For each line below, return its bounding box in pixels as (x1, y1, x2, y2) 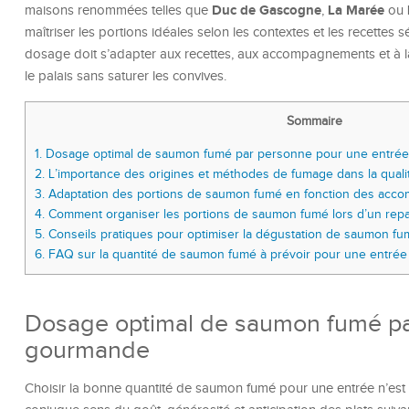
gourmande (25, 336, 150, 366)
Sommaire (287, 113, 342, 130)
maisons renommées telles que (25, 3, 212, 19)
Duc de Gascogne (212, 2, 321, 20)
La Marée (328, 2, 384, 20)
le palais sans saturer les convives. (25, 68, 226, 85)
